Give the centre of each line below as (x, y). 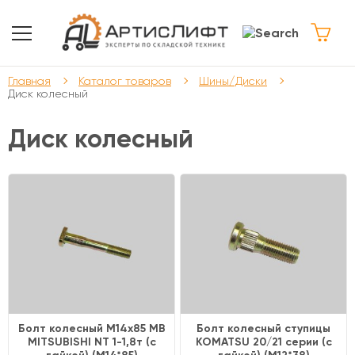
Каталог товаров (125, 81)
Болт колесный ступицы (263, 329)
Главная (29, 81)
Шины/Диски (233, 81)
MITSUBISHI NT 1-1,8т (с (92, 342)
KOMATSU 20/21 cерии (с (263, 342)
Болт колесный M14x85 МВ (92, 329)
